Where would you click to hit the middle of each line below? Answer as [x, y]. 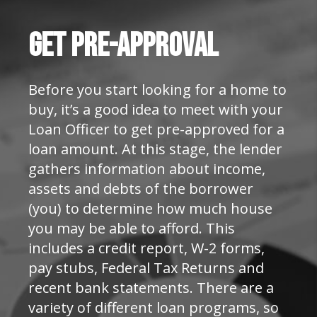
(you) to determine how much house [150, 208]
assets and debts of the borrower [141, 189]
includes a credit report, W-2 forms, [146, 248]
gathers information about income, [147, 169]
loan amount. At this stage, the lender [155, 149]
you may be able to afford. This [132, 228]
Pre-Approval [144, 46]
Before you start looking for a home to [157, 90]
